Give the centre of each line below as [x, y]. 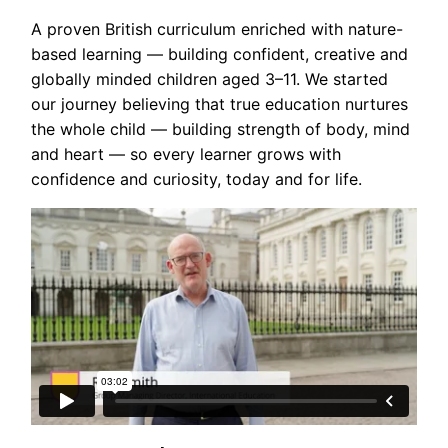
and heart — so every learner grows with [186, 153]
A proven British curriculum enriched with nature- [217, 28]
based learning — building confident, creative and [219, 53]
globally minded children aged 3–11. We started [209, 78]
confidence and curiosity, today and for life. [196, 178]
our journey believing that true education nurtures [219, 103]
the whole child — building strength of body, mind [220, 128]
